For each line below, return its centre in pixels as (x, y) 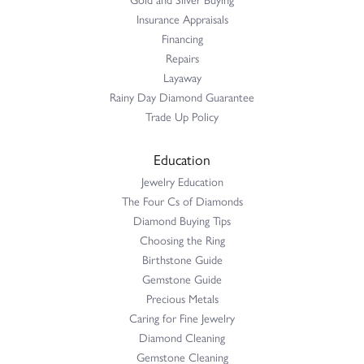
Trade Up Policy (182, 116)
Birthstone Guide (182, 259)
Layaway (182, 77)
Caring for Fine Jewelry (182, 317)
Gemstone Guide (182, 278)
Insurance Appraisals (182, 18)
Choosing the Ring (182, 239)
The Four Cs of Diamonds (182, 200)
